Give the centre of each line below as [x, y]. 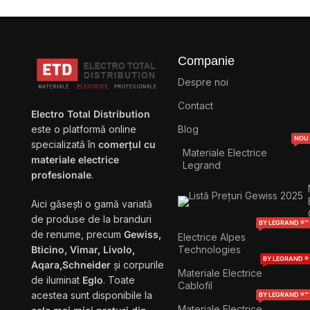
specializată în [65, 145]
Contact [196, 106]
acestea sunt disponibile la [92, 295]
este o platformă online [84, 129]
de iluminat [57, 280]
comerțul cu [127, 145]
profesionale [61, 175]
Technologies [210, 249]
